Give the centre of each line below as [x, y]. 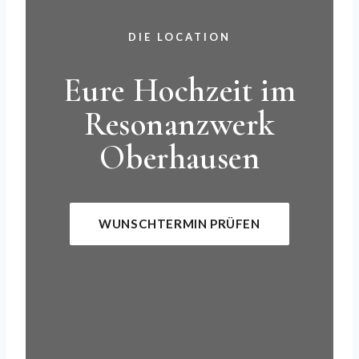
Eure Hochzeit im [179, 91]
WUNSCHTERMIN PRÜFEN [179, 224]
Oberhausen [179, 158]
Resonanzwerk [179, 125]
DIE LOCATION [179, 36]
